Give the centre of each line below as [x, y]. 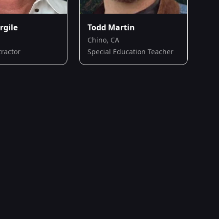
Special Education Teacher [131, 51]
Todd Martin [111, 27]
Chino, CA [103, 40]
